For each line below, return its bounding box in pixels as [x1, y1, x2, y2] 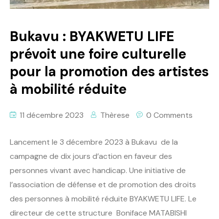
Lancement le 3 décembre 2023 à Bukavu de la [10, 137, 178, 148]
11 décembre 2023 [18, 110, 84, 121]
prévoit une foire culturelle [10, 45, 186, 64]
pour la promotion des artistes [10, 63, 209, 81]
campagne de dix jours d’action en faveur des [10, 151, 172, 162]
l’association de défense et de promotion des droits [10, 179, 196, 190]
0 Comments [146, 110, 193, 121]
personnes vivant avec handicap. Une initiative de [10, 165, 186, 176]
